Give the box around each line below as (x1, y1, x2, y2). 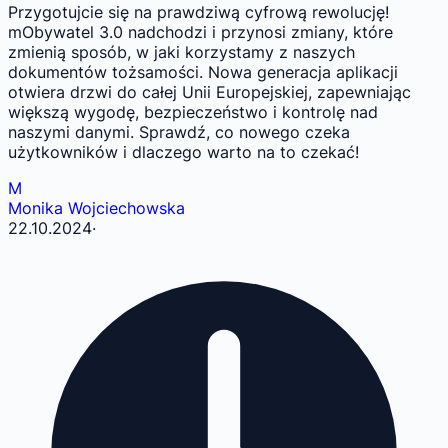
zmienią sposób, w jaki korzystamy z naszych (8, 42, 355, 63)
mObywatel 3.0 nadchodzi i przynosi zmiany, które (8, 22, 393, 43)
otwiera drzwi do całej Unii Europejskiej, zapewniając (8, 82, 411, 103)
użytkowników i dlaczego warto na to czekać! (8, 142, 359, 163)
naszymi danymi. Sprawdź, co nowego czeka (8, 122, 350, 143)
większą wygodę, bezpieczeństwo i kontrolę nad (8, 102, 378, 123)
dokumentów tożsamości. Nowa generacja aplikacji (8, 62, 398, 83)
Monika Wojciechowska (8, 198, 185, 219)
